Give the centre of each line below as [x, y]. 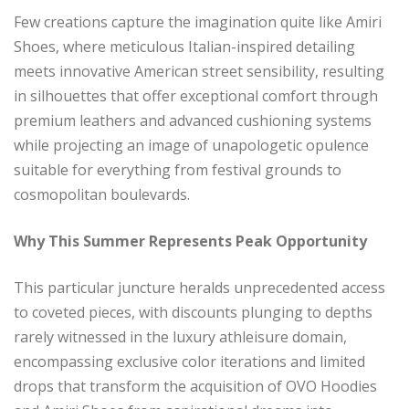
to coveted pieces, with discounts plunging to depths [193, 312]
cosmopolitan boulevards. [102, 194]
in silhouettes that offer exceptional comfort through [196, 95]
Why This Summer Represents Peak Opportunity [190, 241]
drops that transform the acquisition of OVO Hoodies [195, 386]
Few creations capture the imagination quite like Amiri [198, 21]
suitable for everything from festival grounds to [178, 169]
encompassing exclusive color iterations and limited [189, 361]
